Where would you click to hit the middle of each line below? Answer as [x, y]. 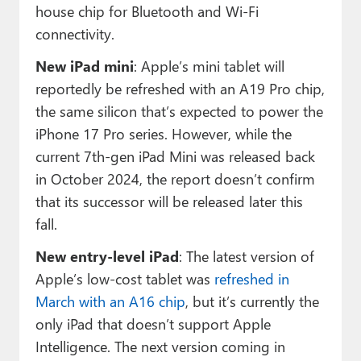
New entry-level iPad [107, 256]
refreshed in [251, 279]
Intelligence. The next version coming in [160, 346]
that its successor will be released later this [169, 201]
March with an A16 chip [110, 301]
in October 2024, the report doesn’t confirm [175, 179]
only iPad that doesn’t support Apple [153, 324]
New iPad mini [84, 66]
